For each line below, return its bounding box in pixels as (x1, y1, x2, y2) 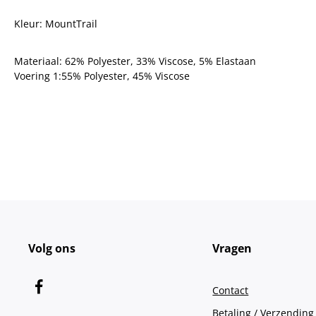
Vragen (212, 241, 253, 256)
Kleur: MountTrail (14, 17, 97, 30)
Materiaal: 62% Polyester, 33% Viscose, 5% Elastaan (14, 54, 256, 68)
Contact (212, 284, 249, 297)
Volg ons (28, 241, 75, 256)
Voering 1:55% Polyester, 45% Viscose (14, 69, 190, 83)
